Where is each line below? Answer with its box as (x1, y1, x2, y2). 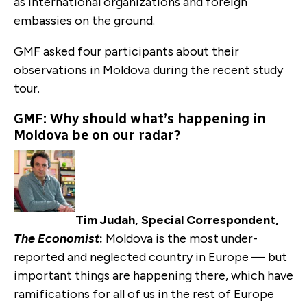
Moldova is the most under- (106, 230, 258, 246)
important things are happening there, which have (14, 267, 293, 283)
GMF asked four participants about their (14, 43, 239, 59)
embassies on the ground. (14, 12, 155, 28)
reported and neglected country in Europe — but (14, 249, 287, 265)
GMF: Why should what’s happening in (14, 110, 266, 127)
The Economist (14, 230, 99, 246)
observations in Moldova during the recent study (14, 62, 283, 77)
